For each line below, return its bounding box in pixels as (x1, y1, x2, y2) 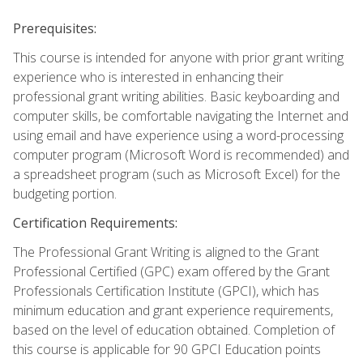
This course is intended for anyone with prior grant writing (13, 48, 344, 66)
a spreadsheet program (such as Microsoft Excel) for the (13, 164, 340, 183)
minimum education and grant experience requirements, (13, 301, 333, 319)
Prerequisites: (13, 19, 96, 37)
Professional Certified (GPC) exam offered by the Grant (13, 262, 330, 280)
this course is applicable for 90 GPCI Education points (13, 340, 321, 358)
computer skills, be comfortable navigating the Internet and (13, 106, 348, 125)
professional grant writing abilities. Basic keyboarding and (13, 87, 340, 105)
